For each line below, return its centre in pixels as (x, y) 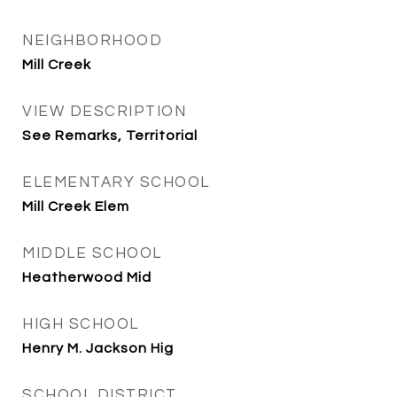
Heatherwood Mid (87, 277)
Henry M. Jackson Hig (98, 348)
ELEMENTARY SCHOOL (116, 183)
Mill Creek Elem (76, 206)
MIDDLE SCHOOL (92, 253)
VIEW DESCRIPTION (104, 112)
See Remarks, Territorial (110, 136)
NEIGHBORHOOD (92, 41)
